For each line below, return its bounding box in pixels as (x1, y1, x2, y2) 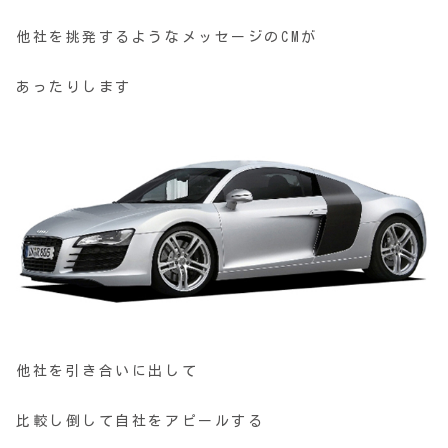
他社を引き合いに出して (16, 363, 199, 378)
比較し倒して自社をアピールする (16, 413, 265, 428)
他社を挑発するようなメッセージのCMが (16, 30, 318, 45)
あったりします (16, 80, 132, 95)
